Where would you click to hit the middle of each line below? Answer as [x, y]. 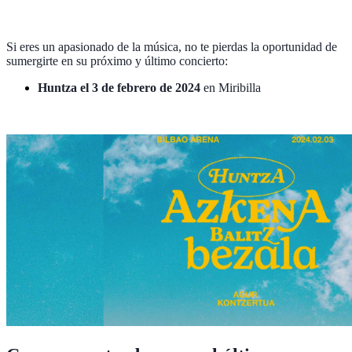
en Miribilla [231, 87]
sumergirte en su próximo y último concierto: [117, 60]
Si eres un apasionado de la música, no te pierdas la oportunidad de [172, 46]
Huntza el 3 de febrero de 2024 [119, 87]
